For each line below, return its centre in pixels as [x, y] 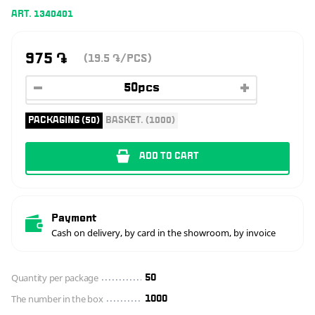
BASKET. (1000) [140, 120]
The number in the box [57, 298]
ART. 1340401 [42, 14]
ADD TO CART [169, 156]
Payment [74, 218]
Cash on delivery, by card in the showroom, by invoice [163, 232]
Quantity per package [55, 277]
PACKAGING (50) [64, 120]
